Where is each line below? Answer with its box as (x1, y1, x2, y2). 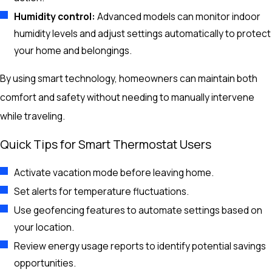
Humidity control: (14, 10, 96, 24)
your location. (14, 220, 75, 234)
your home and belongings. (14, 44, 132, 58)
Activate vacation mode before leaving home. (14, 166, 214, 180)
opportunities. (14, 256, 76, 270)
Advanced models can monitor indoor (95, 10, 261, 24)
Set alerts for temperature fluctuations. (14, 185, 189, 199)
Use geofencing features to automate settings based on (14, 203, 263, 217)
